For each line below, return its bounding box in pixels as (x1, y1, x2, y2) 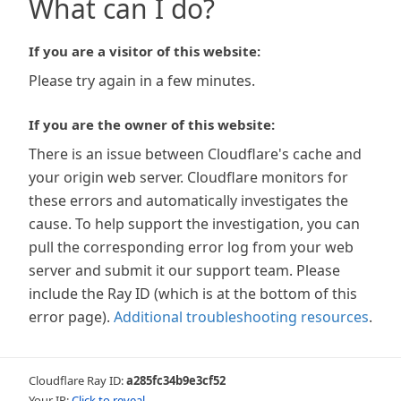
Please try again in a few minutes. (29, 71, 255, 90)
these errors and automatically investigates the (29, 191, 348, 210)
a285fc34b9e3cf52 (126, 372, 226, 388)
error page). (29, 307, 110, 327)
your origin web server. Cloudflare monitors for (29, 167, 348, 187)
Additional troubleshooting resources (114, 307, 369, 327)
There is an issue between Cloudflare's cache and (29, 144, 362, 164)
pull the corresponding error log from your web (29, 237, 354, 257)
